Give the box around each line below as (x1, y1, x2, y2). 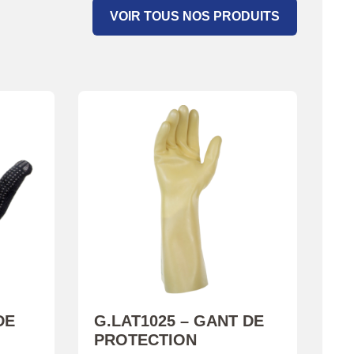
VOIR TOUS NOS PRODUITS (110, 9, 280, 23)
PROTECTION (93, 331, 197, 349)
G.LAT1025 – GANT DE (93, 312, 264, 330)
